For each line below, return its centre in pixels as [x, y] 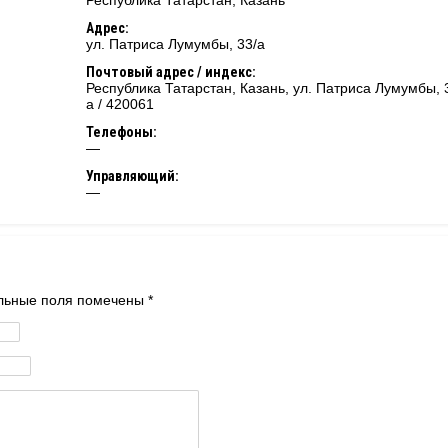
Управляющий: [132, 176]
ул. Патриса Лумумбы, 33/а [175, 44]
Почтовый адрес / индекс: [171, 72]
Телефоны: [121, 132]
